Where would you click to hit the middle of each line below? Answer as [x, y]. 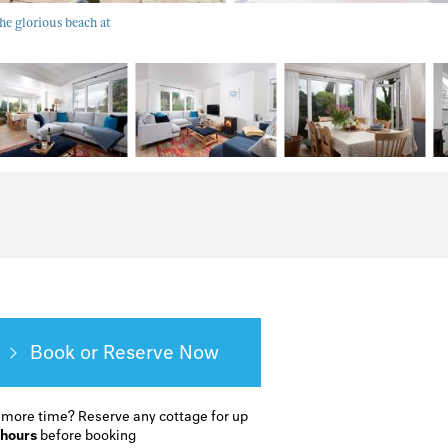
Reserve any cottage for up [162, 416]
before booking [87, 435]
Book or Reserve [101, 352]
